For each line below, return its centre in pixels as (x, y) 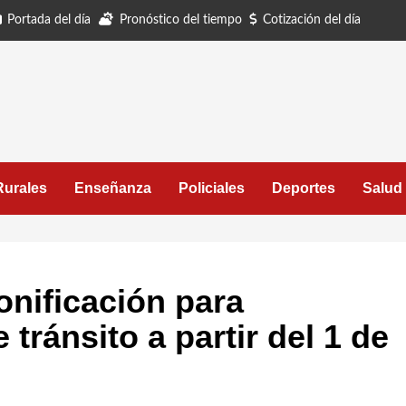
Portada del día (49, 20)
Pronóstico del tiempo (181, 20)
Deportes (304, 188)
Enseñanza (113, 188)
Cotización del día (312, 20)
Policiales (212, 188)
